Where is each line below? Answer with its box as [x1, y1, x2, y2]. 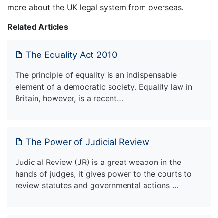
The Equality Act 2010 [25, 49, 118, 60]
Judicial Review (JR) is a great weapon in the [15, 157, 181, 167]
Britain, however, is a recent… [15, 93, 123, 103]
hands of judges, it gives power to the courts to [15, 168, 192, 179]
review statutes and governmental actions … [15, 180, 179, 190]
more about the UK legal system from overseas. [7, 2, 183, 12]
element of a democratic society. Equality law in [15, 81, 192, 91]
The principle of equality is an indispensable [15, 70, 177, 80]
